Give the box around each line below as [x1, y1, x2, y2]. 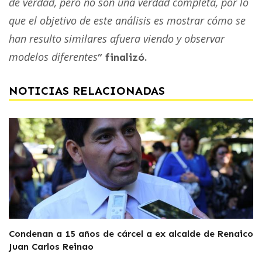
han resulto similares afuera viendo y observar [9, 31, 225, 46]
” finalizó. [98, 50, 153, 64]
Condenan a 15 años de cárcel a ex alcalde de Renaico [9, 227, 253, 239]
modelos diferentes [9, 49, 98, 64]
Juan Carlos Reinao [9, 240, 94, 252]
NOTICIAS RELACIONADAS [9, 83, 165, 98]
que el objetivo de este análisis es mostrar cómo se [9, 13, 246, 27]
